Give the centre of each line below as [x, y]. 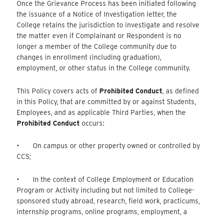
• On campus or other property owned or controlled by [109, 146]
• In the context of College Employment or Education [105, 179]
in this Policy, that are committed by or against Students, [107, 101]
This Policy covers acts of [58, 91]
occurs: [92, 123]
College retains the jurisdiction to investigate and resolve [108, 25]
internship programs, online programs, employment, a [102, 211]
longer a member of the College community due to [97, 47]
